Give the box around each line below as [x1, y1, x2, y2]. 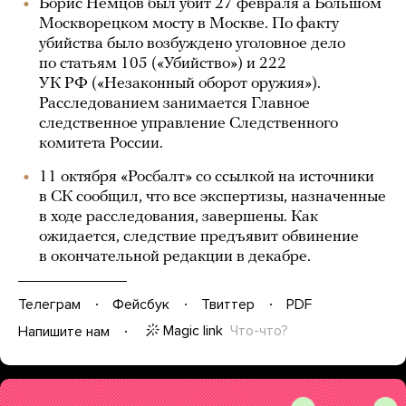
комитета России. [39, 135, 163, 152]
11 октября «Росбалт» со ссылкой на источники [39, 169, 374, 186]
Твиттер [201, 295, 255, 314]
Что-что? [230, 322, 288, 340]
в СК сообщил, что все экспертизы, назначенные [39, 188, 386, 206]
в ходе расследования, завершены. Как [39, 208, 318, 226]
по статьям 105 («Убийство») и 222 [39, 55, 286, 72]
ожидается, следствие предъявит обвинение [39, 228, 359, 246]
